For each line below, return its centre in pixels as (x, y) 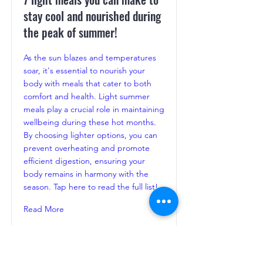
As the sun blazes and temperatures (90, 58)
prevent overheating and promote (87, 148)
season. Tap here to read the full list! (91, 187)
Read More (44, 209)
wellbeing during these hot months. (90, 122)
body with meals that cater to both (87, 84)
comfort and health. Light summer (87, 97)
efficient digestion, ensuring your (84, 161)
